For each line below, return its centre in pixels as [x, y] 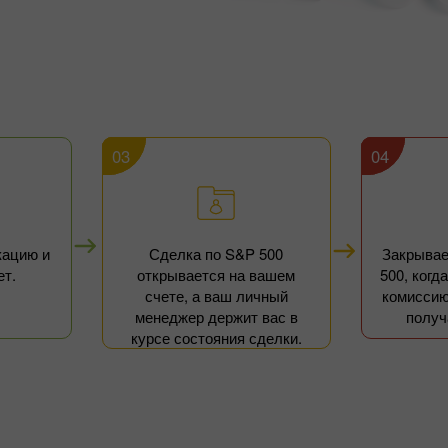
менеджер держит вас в [216, 316]
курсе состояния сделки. [216, 337]
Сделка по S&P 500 [216, 253]
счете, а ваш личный [216, 295]
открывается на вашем [216, 274]
